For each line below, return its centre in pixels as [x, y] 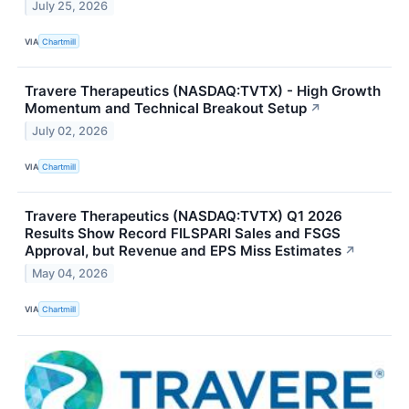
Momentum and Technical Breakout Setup [166, 109]
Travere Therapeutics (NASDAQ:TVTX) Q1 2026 [184, 216]
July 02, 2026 [70, 131]
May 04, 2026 [70, 274]
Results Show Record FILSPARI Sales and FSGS [183, 234]
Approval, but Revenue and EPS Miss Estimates [183, 251]
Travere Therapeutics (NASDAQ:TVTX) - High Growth [203, 91]
